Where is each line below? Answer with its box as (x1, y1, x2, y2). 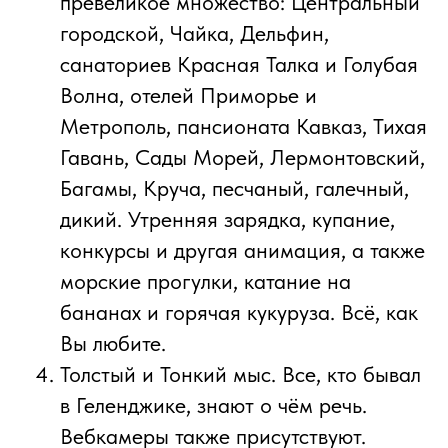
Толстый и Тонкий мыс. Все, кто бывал (60, 361, 421, 388)
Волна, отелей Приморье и (60, 82, 317, 109)
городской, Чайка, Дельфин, (60, 20, 329, 47)
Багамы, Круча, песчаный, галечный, (60, 175, 409, 202)
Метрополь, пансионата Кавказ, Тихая (60, 113, 427, 140)
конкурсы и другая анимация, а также (60, 237, 425, 264)
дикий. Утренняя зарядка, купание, (60, 206, 395, 233)
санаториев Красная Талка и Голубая (60, 51, 418, 78)
